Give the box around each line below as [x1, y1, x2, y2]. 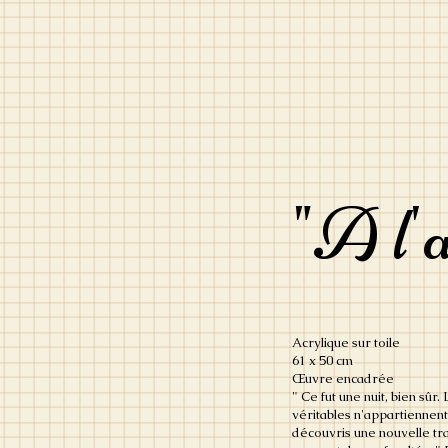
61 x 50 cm [292, 351, 353, 369]
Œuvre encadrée [292, 369, 394, 387]
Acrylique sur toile [292, 333, 400, 351]
